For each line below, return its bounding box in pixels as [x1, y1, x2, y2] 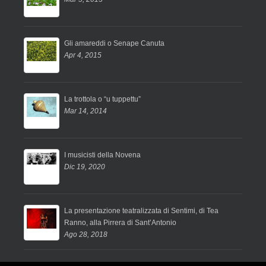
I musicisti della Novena [64, 151, 141, 160]
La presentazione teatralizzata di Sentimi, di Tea [64, 207, 218, 216]
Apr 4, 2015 [64, 51, 102, 60]
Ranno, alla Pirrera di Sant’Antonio [64, 218, 176, 227]
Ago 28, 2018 [64, 230, 107, 239]
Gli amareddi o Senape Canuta [64, 39, 164, 48]
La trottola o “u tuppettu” [64, 95, 141, 104]
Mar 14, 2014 [64, 107, 107, 116]
